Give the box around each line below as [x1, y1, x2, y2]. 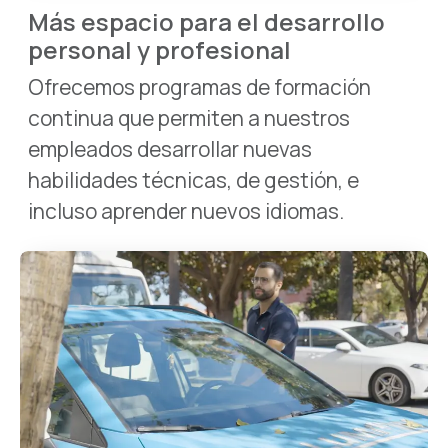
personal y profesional [28, 32, 291, 66]
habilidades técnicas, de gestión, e [28, 165, 359, 194]
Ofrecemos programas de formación [28, 72, 371, 101]
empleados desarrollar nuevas [28, 134, 312, 163]
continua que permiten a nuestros [28, 103, 350, 132]
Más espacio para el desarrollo [28, 4, 385, 38]
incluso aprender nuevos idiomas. [28, 196, 344, 225]
